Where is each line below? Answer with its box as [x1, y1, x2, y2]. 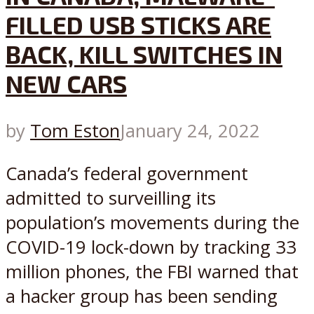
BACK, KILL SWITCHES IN [6, 39, 282, 69]
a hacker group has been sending [6, 283, 278, 308]
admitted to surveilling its [6, 185, 216, 210]
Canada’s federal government [6, 161, 248, 186]
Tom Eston [30, 118, 120, 144]
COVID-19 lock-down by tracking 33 [6, 234, 296, 259]
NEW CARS [6, 68, 127, 98]
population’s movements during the [6, 210, 299, 235]
